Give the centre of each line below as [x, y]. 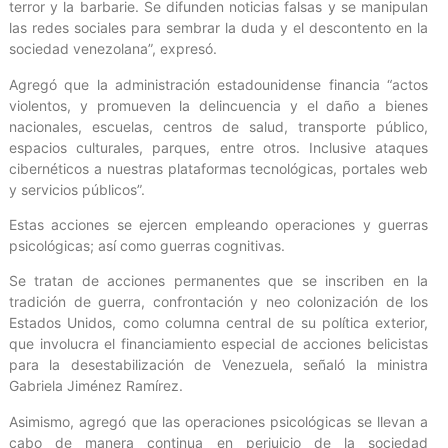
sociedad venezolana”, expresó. [113, 49]
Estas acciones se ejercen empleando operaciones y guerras [218, 224]
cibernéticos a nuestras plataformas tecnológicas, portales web [218, 168]
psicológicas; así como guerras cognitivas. [147, 245]
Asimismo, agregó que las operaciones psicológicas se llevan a [218, 421]
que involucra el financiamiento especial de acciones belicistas [218, 344]
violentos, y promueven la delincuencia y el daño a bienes [218, 105]
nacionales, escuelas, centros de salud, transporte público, [218, 126]
